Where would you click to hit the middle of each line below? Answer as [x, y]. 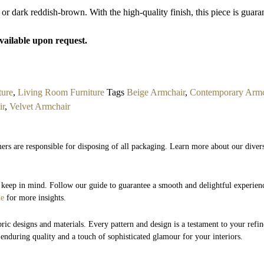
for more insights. [35, 197]
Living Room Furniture [61, 92]
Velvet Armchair [40, 106]
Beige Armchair [156, 92]
